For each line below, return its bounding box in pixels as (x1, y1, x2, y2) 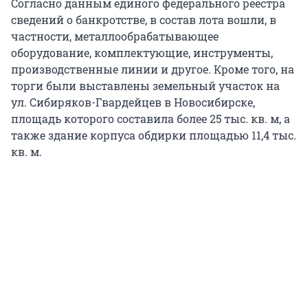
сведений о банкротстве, (11, 12, 147, 27)
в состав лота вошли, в (150, 12, 276, 27)
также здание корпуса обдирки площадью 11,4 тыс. (11, 128, 296, 143)
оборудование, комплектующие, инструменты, (11, 45, 273, 60)
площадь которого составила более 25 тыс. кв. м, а (11, 111, 290, 126)
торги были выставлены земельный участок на (11, 78, 280, 93)
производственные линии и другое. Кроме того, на (11, 62, 294, 77)
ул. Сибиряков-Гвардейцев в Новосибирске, (11, 95, 255, 110)
